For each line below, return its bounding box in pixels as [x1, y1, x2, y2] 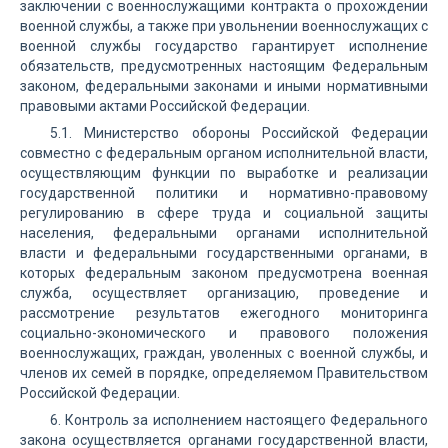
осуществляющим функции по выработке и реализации [20, 165, 428, 181]
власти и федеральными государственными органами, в [20, 245, 428, 261]
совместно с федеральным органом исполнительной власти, [20, 145, 428, 161]
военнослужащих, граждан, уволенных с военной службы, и [20, 345, 428, 361]
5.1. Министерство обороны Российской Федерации [50, 125, 428, 141]
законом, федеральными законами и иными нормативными [20, 78, 428, 94]
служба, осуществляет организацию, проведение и [20, 285, 428, 301]
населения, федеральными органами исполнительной [20, 225, 428, 241]
